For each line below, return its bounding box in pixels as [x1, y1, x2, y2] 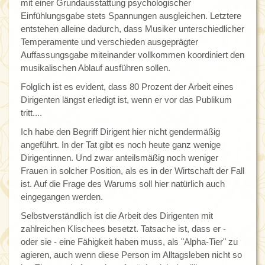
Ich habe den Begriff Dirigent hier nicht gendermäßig [21, 127, 220, 137]
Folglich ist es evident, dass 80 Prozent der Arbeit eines [21, 82, 234, 92]
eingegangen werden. [21, 192, 103, 202]
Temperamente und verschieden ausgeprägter [21, 37, 198, 47]
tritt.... [21, 108, 42, 118]
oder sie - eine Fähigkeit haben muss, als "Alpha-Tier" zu [21, 237, 238, 247]
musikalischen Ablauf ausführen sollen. [21, 63, 170, 73]
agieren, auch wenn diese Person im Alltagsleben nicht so [21, 250, 242, 260]
